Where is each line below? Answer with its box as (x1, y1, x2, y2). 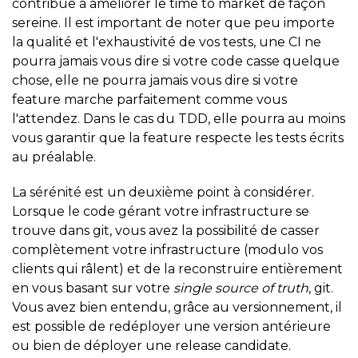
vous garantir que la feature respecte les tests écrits (12, 129, 344, 145)
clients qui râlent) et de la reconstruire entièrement (12, 261, 343, 276)
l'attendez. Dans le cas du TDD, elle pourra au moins (12, 110, 345, 126)
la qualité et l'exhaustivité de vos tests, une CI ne (12, 34, 321, 50)
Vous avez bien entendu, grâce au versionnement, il (12, 299, 342, 315)
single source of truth (173, 280, 308, 296)
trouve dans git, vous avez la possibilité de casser (12, 222, 320, 238)
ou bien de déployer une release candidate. (12, 337, 291, 353)
